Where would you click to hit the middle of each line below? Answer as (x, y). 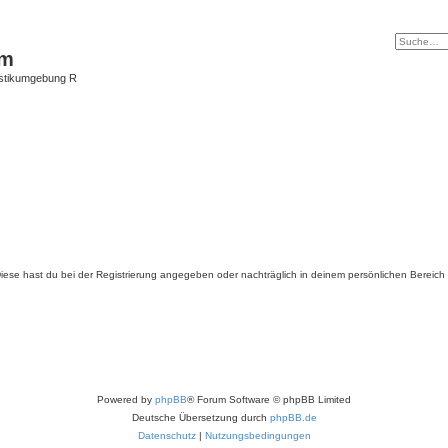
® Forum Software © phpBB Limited (269, 399)
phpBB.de (293, 417)
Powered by (126, 399)
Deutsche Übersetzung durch (200, 417)
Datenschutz (166, 435)
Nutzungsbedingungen (257, 435)
